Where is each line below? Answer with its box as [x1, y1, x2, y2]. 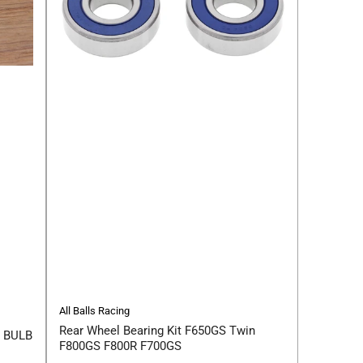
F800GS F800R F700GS [59, 339, 181, 354]
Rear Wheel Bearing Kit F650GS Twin [59, 323, 255, 339]
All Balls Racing [59, 305, 130, 318]
